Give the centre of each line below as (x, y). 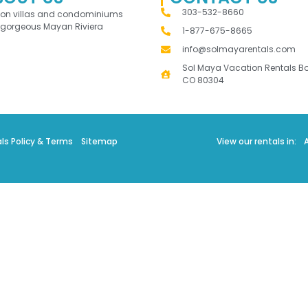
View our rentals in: (256, 142)
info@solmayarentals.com (239, 49)
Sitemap (99, 142)
